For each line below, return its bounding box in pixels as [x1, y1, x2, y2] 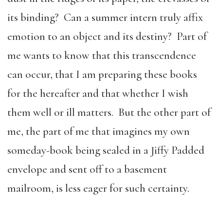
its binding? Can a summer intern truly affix [7, 10, 203, 24]
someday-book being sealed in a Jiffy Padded [7, 143, 204, 157]
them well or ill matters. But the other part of [7, 105, 211, 119]
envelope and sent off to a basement [7, 162, 167, 176]
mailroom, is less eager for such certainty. [7, 181, 189, 195]
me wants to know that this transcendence [7, 48, 196, 62]
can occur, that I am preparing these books [7, 67, 197, 81]
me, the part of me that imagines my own [7, 124, 190, 138]
